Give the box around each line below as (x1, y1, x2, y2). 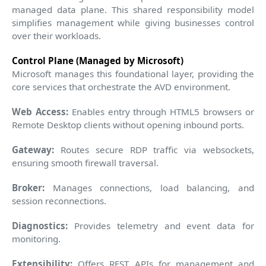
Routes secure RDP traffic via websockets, (54, 143, 254, 156)
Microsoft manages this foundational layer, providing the (12, 67, 254, 80)
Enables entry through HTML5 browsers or (68, 105, 255, 118)
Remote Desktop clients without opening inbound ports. (12, 118, 244, 131)
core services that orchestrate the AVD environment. (12, 80, 230, 93)
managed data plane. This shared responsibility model (12, 3, 254, 15)
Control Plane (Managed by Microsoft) (12, 54, 183, 66)
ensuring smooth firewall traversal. (12, 156, 159, 169)
